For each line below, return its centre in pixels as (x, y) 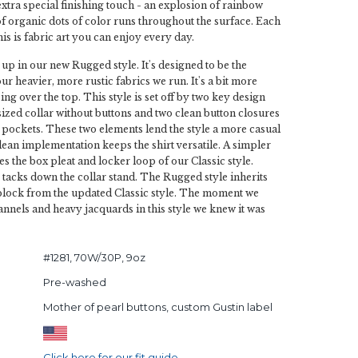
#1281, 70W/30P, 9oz (94, 257)
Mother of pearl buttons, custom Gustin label (157, 307)
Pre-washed (74, 282)
